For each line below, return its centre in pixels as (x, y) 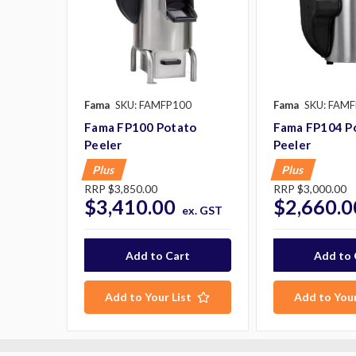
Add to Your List (149, 297)
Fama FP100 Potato (141, 127)
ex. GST (202, 210)
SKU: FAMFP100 (153, 104)
